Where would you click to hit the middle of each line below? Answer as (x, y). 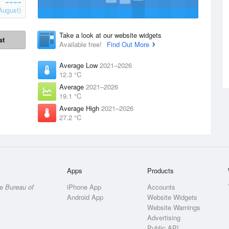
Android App (85, 197)
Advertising (164, 217)
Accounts (162, 187)
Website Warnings (174, 207)
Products (161, 170)
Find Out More (128, 44)
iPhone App (84, 187)
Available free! (82, 44)
